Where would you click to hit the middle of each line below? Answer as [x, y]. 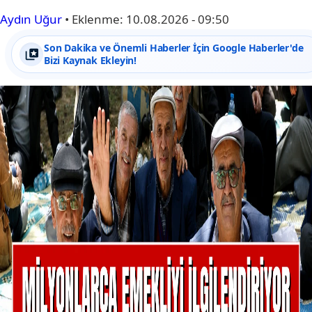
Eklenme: [99, 19]
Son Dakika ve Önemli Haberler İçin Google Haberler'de [174, 48]
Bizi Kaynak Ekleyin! [91, 61]
